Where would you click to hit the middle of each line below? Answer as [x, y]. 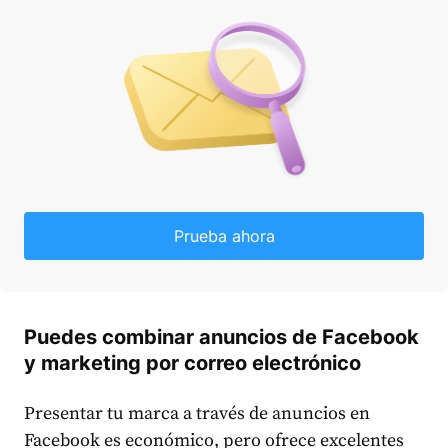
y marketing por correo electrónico [192, 363]
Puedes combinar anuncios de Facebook [221, 337]
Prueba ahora [224, 236]
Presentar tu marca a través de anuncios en [197, 413]
